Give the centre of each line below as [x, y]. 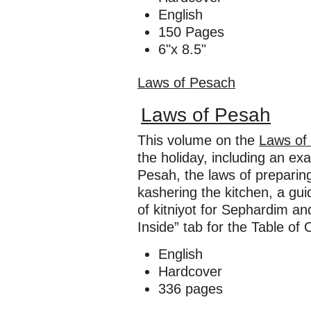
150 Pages [191, 32]
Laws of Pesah [206, 115]
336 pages [191, 289]
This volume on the [198, 140]
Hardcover [190, 271]
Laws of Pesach [186, 83]
